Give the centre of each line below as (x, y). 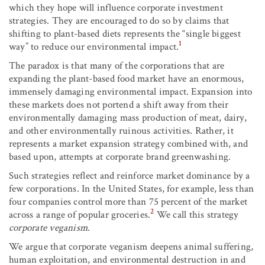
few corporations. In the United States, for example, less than (132, 188)
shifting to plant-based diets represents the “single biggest (125, 33)
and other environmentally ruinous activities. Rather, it (121, 130)
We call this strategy (196, 214)
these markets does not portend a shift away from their (119, 104)
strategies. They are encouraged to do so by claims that (119, 20)
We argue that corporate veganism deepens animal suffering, (131, 246)
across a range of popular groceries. (80, 214)
